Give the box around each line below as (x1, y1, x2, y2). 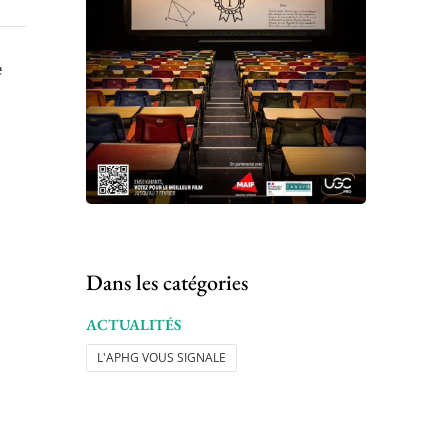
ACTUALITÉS (86, 314, 181, 335)
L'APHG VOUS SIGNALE (97, 348, 226, 366)
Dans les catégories (86, 267, 248, 297)
